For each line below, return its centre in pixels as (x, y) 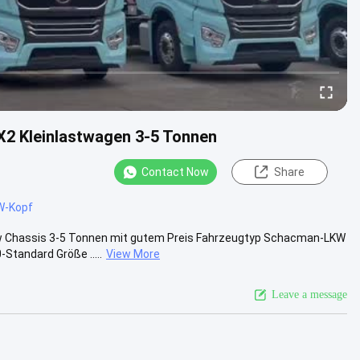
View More (133, 254)
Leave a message (309, 294)
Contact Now (175, 172)
